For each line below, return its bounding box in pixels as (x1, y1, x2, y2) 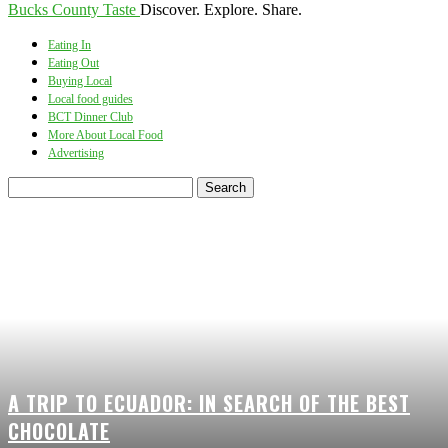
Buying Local (48, 75, 112, 87)
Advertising (48, 147, 104, 159)
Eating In (48, 39, 91, 51)
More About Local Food (48, 129, 163, 141)
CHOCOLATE (8, 416, 110, 446)
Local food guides (48, 93, 133, 105)
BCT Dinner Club (48, 111, 133, 123)
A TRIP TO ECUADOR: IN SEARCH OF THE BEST (8, 388, 410, 418)
